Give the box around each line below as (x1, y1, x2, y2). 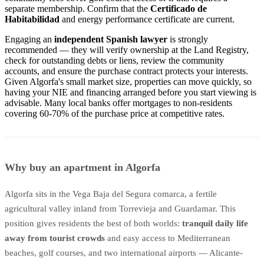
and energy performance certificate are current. (60, 14, 235, 24)
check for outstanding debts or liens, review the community (5, 55, 224, 65)
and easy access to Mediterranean (105, 233, 230, 243)
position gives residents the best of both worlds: (5, 218, 182, 228)
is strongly (167, 34, 208, 44)
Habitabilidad (5, 14, 60, 24)
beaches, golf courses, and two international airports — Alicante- (5, 247, 243, 258)
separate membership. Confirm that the (5, 3, 150, 14)
